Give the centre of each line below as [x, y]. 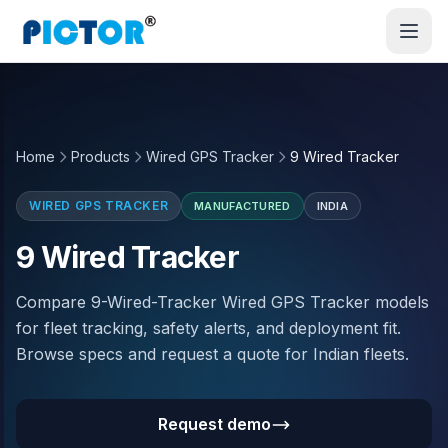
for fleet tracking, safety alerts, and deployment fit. [208, 328]
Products [100, 156]
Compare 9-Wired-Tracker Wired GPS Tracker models [222, 302]
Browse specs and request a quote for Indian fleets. [212, 354]
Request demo [214, 424]
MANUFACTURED [242, 206]
